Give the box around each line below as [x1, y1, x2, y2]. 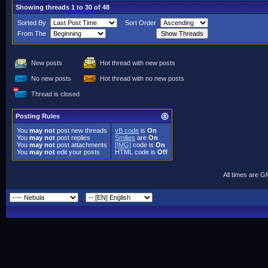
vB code [115, 127, 139, 134]
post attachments [55, 141, 107, 148]
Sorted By [17, 19, 46, 26]
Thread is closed [31, 90, 80, 98]
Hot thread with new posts [100, 59, 175, 66]
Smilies [115, 134, 135, 141]
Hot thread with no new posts [100, 75, 184, 82]
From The [17, 30, 46, 37]
